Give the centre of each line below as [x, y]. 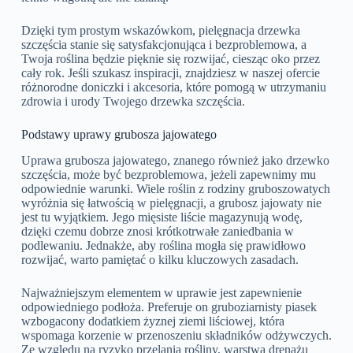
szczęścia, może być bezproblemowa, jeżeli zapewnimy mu [168, 174]
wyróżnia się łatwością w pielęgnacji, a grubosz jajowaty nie [171, 203]
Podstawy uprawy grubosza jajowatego [119, 135]
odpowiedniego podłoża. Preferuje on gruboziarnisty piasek [169, 307]
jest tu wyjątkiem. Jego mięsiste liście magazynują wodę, [162, 217]
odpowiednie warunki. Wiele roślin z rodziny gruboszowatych [175, 188]
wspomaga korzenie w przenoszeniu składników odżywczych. [176, 335]
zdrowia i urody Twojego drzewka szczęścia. [133, 102]
